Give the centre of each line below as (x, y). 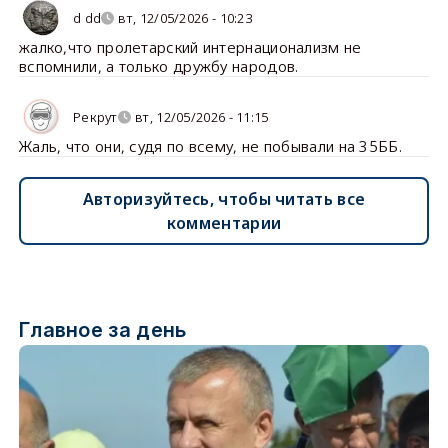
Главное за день (102, 330)
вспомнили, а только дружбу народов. (158, 66)
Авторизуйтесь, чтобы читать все (224, 199)
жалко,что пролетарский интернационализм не (190, 47)
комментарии (224, 223)
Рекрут (95, 116)
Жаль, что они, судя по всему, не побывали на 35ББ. (210, 146)
